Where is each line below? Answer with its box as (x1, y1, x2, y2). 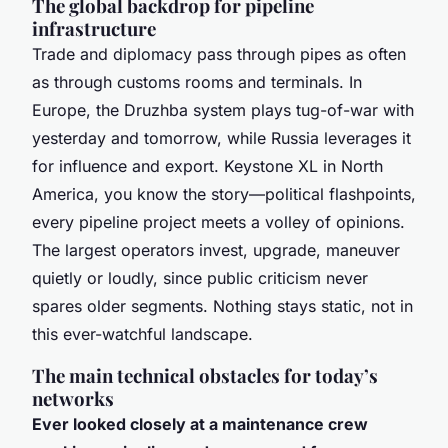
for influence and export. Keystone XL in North (32, 155, 383, 176)
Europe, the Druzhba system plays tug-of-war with (32, 99, 414, 120)
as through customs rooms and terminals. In (32, 71, 362, 92)
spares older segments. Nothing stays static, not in (32, 295, 413, 316)
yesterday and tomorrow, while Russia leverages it (32, 127, 411, 148)
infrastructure (32, 15, 156, 41)
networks (32, 385, 114, 411)
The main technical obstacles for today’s (32, 362, 378, 388)
